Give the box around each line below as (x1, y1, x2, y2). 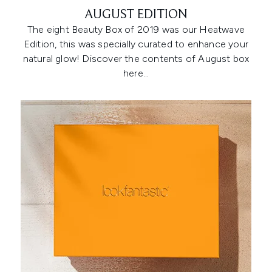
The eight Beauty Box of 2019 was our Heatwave (27, 24, 245, 36)
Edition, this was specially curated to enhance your (23, 38, 249, 50)
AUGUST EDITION (84, 8, 188, 22)
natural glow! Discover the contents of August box (22, 53, 250, 65)
